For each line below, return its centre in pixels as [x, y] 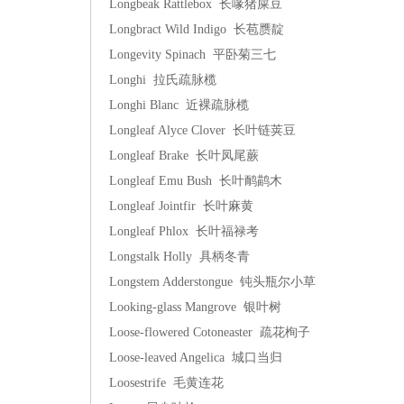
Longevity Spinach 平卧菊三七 [193, 55]
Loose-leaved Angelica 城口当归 [196, 358]
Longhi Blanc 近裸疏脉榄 [179, 105]
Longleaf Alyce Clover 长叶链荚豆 [202, 130]
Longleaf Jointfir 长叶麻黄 [181, 206]
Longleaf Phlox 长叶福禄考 [184, 231]
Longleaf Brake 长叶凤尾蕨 [184, 156]
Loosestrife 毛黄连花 [166, 383]
